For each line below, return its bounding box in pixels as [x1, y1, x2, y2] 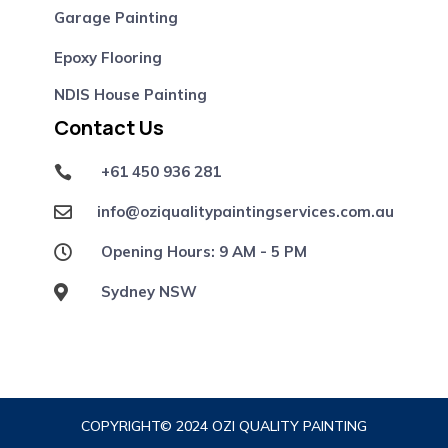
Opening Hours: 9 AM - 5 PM [101, 241, 307, 261]
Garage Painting [53, 7, 178, 27]
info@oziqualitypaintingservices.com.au [97, 201, 394, 221]
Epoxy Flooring [53, 47, 162, 67]
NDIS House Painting [53, 84, 207, 104]
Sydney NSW [101, 281, 197, 301]
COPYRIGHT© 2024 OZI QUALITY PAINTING [80, 416, 367, 435]
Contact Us [53, 113, 164, 141]
